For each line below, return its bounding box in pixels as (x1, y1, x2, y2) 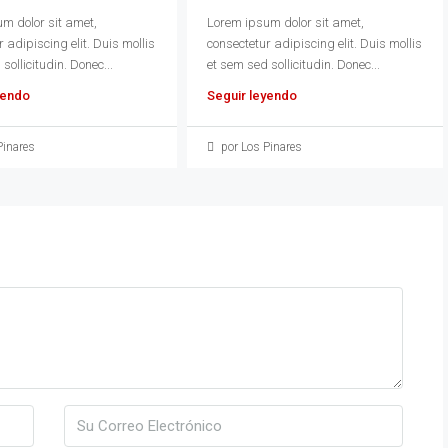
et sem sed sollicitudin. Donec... (206, 56, 380, 72)
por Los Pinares (217, 139, 302, 154)
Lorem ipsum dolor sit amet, (206, 14, 364, 30)
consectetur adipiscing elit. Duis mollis (206, 35, 422, 51)
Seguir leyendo (206, 87, 297, 103)
